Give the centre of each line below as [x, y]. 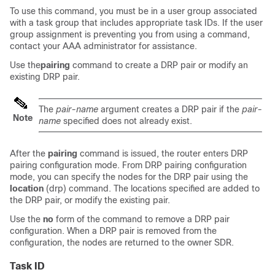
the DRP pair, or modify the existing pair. [90, 200]
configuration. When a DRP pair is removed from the [113, 231]
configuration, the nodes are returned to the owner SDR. [122, 242]
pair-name [77, 109]
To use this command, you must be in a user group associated [134, 11]
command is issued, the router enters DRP [163, 153]
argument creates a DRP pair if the [170, 109]
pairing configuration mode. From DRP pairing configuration [128, 165]
